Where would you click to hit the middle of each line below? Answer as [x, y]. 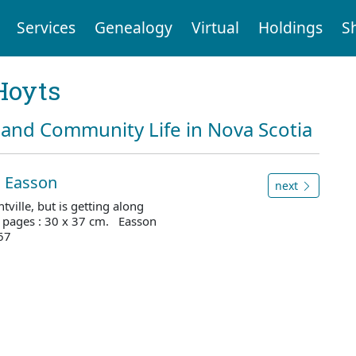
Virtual [215, 28]
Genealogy [133, 28]
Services [46, 28]
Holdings [290, 28]
